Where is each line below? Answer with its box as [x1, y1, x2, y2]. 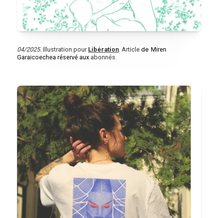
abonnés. [91, 54, 117, 61]
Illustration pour [41, 46, 88, 54]
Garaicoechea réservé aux [17, 54, 91, 61]
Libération [88, 46, 119, 54]
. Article [119, 46, 141, 54]
